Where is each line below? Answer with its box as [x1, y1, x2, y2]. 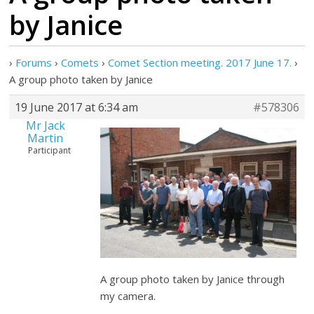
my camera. [100, 289, 156, 303]
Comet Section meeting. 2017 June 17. [108, 55, 292, 69]
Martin [27, 130, 64, 146]
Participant [28, 144, 71, 156]
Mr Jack [25, 118, 65, 133]
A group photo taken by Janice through [100, 272, 285, 287]
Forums [15, 55, 53, 69]
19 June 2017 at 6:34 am [15, 100, 139, 115]
